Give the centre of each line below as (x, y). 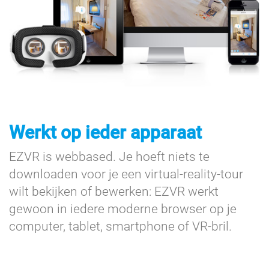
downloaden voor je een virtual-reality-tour (126, 174)
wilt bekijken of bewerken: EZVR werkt (114, 192)
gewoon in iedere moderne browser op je (123, 209)
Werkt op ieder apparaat (105, 133)
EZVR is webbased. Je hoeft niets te (109, 157)
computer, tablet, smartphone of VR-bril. (120, 227)
